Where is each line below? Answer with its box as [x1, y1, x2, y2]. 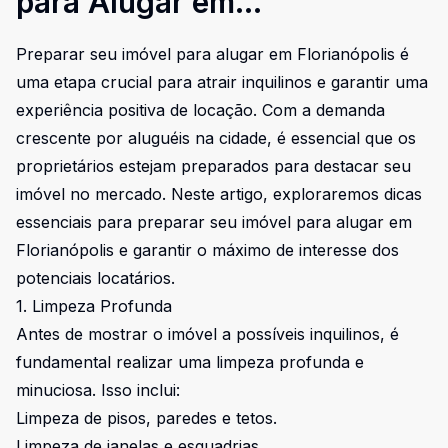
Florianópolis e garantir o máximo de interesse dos [16, 240, 399, 260]
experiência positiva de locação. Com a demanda [16, 100, 385, 120]
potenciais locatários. [16, 268, 175, 288]
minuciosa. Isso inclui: [16, 380, 180, 400]
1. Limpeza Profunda [16, 296, 172, 316]
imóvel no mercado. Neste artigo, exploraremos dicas [16, 184, 422, 204]
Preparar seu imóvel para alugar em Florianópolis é [16, 44, 409, 64]
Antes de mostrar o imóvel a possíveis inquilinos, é [16, 324, 399, 344]
